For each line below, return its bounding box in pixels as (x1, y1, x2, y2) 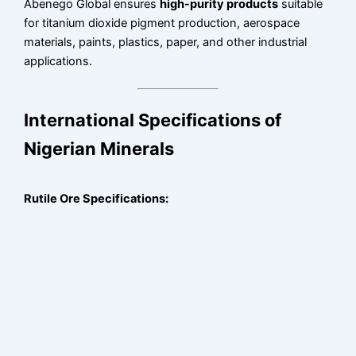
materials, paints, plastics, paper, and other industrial (24, 34, 308, 49)
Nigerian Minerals (24, 137, 175, 159)
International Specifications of (24, 109, 282, 130)
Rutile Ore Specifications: (24, 191, 169, 206)
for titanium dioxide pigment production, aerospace (24, 15, 300, 30)
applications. (24, 53, 93, 68)
